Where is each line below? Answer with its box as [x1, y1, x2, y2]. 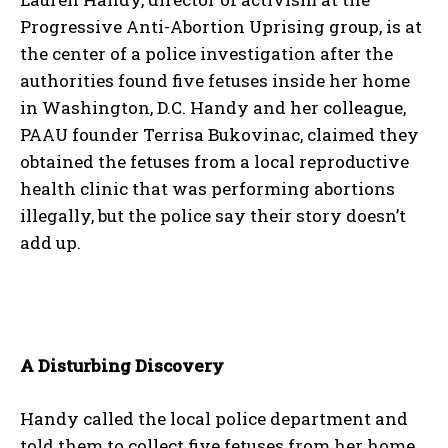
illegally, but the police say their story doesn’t [20, 204, 406, 228]
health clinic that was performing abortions [20, 177, 395, 201]
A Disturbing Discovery [20, 354, 224, 378]
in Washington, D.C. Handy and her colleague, [20, 96, 406, 120]
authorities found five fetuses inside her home [20, 69, 410, 93]
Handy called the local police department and [20, 407, 408, 431]
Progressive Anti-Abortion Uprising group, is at [20, 15, 422, 39]
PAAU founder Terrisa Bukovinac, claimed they [20, 123, 419, 147]
